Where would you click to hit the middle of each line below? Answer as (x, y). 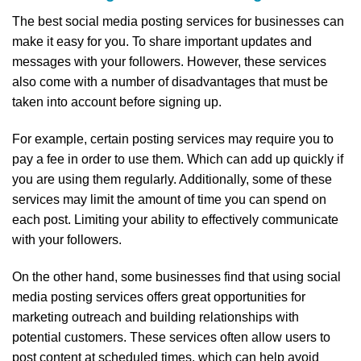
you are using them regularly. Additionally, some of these (172, 179)
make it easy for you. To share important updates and (162, 42)
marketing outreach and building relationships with (156, 317)
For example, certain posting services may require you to (173, 139)
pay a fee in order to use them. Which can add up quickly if (178, 159)
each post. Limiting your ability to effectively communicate (175, 219)
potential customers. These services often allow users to (171, 337)
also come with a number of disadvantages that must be (170, 82)
